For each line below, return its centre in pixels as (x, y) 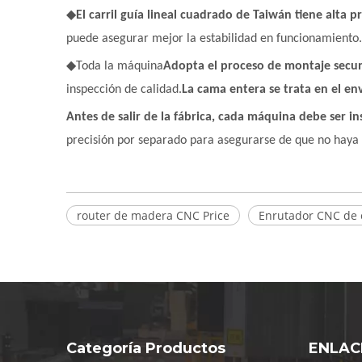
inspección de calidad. (124, 90)
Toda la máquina (120, 66)
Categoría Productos (146, 348)
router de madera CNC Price (153, 215)
